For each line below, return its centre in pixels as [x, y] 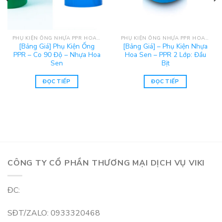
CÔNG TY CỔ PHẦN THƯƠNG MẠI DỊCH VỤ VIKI [106, 163]
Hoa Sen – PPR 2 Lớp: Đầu [165, 55]
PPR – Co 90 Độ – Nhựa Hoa [57, 55]
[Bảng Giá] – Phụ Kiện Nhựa [165, 47]
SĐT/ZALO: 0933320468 [54, 213]
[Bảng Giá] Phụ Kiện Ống [57, 47]
